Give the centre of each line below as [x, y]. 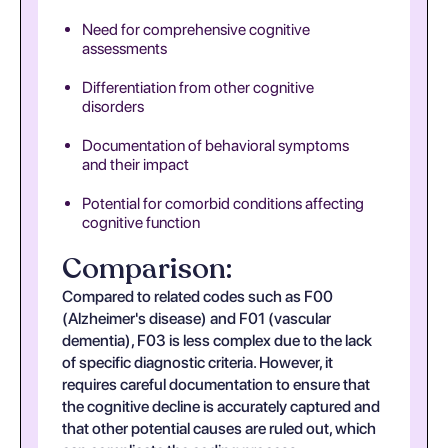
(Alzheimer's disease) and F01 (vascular [196, 318]
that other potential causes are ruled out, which [219, 428]
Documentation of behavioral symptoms [215, 145]
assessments [124, 48]
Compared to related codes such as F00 [197, 296]
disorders [113, 106]
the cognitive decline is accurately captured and [221, 406]
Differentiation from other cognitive [198, 87]
